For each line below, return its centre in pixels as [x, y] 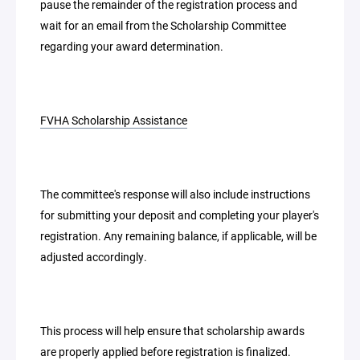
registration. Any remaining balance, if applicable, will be [178, 236]
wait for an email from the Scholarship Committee [163, 25]
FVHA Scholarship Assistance [114, 120]
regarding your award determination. [132, 46]
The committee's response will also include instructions [175, 194]
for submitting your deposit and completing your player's [180, 215]
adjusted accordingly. [94, 257]
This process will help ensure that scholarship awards [172, 331]
